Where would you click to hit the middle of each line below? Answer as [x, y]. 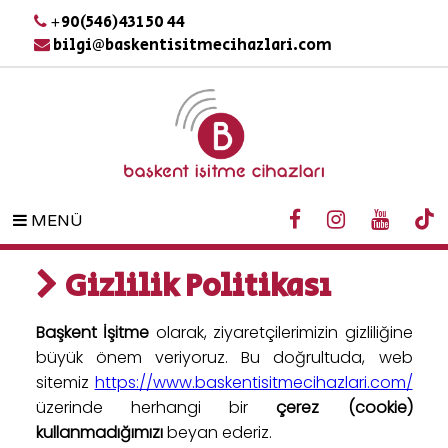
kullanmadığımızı [99, 432]
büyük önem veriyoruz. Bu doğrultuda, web [224, 357]
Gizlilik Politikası [194, 286]
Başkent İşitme [92, 332]
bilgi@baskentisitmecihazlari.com [190, 45]
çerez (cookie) [344, 407]
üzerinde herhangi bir [156, 407]
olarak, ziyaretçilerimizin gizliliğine [281, 332]
